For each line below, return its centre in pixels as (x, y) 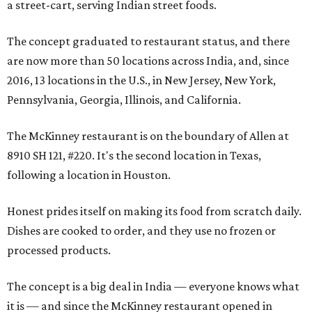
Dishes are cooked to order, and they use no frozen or (141, 231)
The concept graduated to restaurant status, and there (148, 41)
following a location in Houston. (89, 175)
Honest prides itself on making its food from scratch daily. (154, 211)
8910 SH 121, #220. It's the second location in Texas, (134, 155)
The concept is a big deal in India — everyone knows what (153, 286)
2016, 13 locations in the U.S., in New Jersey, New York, (141, 80)
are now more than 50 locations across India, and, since (148, 61)
